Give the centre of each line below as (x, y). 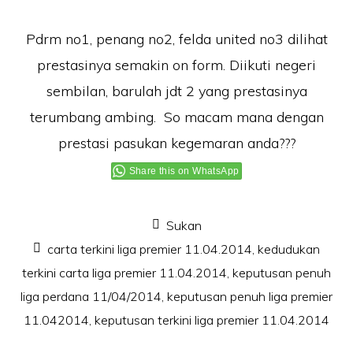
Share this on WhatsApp (184, 171)
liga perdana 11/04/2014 (91, 296)
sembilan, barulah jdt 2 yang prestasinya (176, 91)
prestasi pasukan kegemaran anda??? (176, 143)
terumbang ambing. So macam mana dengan (176, 117)
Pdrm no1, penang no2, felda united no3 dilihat (176, 39)
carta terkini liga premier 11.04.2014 (150, 249)
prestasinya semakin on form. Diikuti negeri (176, 65)
